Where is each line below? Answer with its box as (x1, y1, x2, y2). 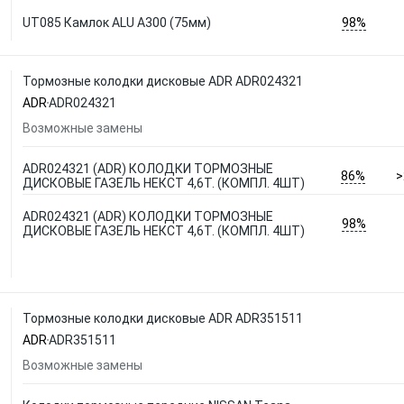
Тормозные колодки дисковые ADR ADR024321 (23, 74, 303, 88)
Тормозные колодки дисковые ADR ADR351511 (23, 311, 303, 326)
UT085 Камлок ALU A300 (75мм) (23, 15, 211, 30)
